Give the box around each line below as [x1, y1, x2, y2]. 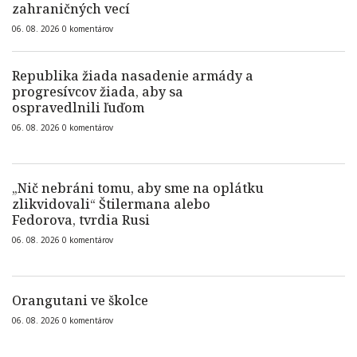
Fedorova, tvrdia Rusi [12, 211, 150, 229]
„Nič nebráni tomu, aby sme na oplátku [12, 179, 264, 197]
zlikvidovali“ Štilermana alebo [12, 195, 210, 213]
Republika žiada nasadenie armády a [12, 67, 253, 84]
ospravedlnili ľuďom [12, 99, 144, 116]
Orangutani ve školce [12, 292, 148, 309]
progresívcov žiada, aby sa [12, 83, 183, 100]
